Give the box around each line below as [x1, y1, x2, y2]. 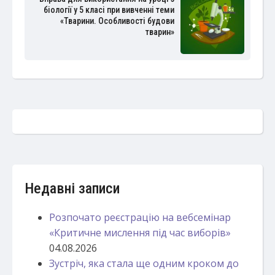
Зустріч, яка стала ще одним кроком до [49, 256, 239, 270]
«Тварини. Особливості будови [60, 16, 174, 26]
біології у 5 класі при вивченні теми [43, 5, 174, 15]
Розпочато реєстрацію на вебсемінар [49, 210, 231, 224]
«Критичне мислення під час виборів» [49, 225, 231, 239]
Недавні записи [25, 179, 120, 197]
